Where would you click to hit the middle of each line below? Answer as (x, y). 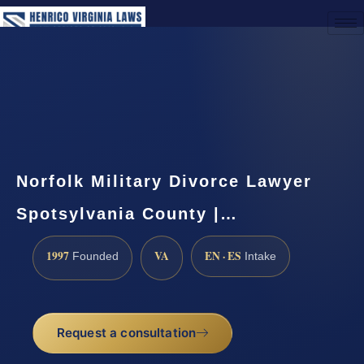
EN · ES (223, 256)
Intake (259, 257)
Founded (94, 257)
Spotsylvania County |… (127, 213)
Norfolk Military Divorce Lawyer (164, 181)
